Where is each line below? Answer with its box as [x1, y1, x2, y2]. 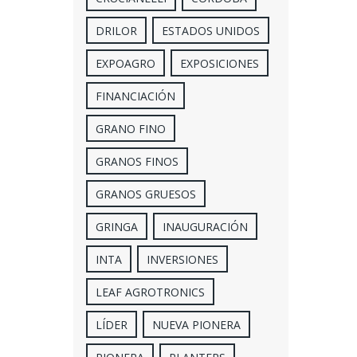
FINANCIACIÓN [95, 88, 175, 104]
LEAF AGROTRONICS [95, 284, 205, 300]
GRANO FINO [95, 120, 166, 136]
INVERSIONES [146, 251, 218, 267]
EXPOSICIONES [179, 55, 259, 71]
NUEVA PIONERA [151, 316, 241, 332]
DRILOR [95, 22, 137, 38]
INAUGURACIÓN [162, 218, 248, 234]
